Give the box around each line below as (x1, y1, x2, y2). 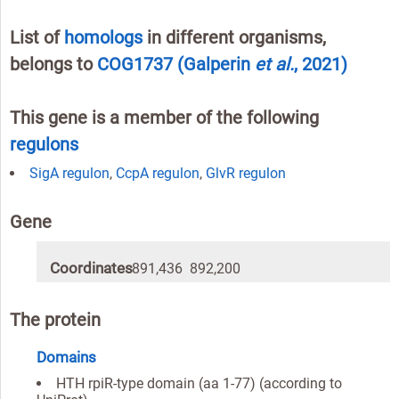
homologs (64, 27, 142, 49)
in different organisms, (142, 27, 326, 49)
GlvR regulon (206, 165, 286, 183)
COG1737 (97, 53, 177, 76)
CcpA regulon (116, 165, 199, 183)
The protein (10, 309, 101, 331)
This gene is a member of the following (10, 107, 319, 129)
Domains (37, 348, 96, 367)
